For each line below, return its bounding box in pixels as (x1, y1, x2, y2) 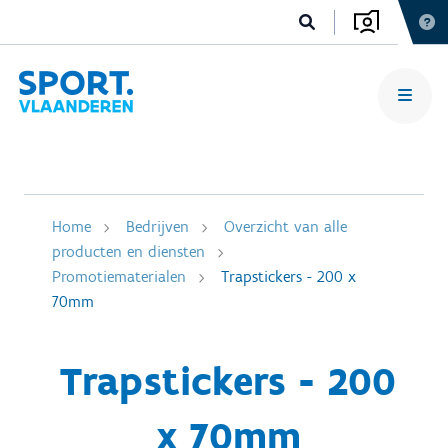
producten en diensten (52, 242, 205, 261)
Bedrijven (126, 217, 189, 236)
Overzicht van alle (224, 217, 347, 236)
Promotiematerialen (52, 267, 186, 286)
